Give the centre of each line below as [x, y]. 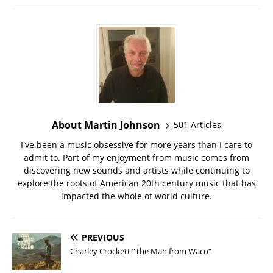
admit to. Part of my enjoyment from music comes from [136, 157]
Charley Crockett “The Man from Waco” [141, 251]
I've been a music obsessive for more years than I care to [136, 144]
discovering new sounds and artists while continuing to [136, 170]
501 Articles [197, 125]
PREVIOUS [103, 237]
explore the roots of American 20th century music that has [136, 183]
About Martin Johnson [106, 125]
